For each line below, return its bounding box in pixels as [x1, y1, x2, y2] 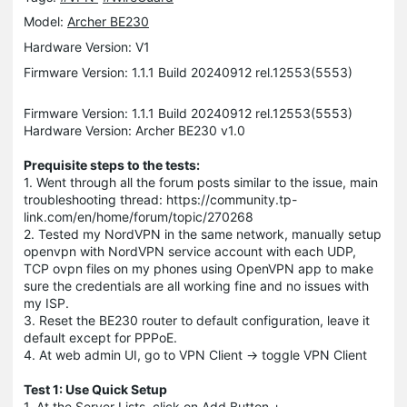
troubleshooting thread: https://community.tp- [24, 191, 297, 207]
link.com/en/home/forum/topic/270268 [24, 208, 253, 224]
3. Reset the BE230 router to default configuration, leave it [24, 312, 370, 328]
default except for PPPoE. [24, 329, 177, 345]
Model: [24, 13, 67, 29]
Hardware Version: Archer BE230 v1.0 [24, 122, 245, 138]
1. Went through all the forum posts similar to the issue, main [24, 174, 378, 190]
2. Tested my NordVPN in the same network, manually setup [24, 225, 382, 242]
